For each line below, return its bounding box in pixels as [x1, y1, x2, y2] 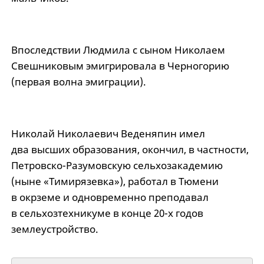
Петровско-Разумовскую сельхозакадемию [11, 159, 223, 173]
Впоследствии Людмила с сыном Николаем [11, 43, 225, 57]
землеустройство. [11, 222, 98, 236]
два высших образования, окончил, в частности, [11, 143, 249, 157]
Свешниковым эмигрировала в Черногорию [11, 59, 229, 73]
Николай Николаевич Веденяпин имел [11, 127, 205, 141]
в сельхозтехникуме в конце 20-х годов [11, 206, 203, 220]
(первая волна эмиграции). [11, 75, 146, 89]
